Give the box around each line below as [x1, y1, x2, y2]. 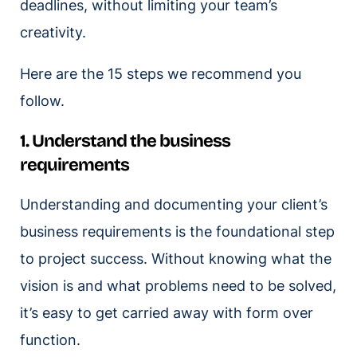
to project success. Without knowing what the [20, 250, 331, 268]
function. [20, 331, 80, 349]
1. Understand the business [20, 131, 230, 152]
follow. [20, 92, 65, 110]
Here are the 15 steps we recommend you [20, 65, 301, 83]
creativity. [20, 24, 90, 41]
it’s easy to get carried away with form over [20, 304, 313, 322]
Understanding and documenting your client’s [20, 196, 328, 214]
